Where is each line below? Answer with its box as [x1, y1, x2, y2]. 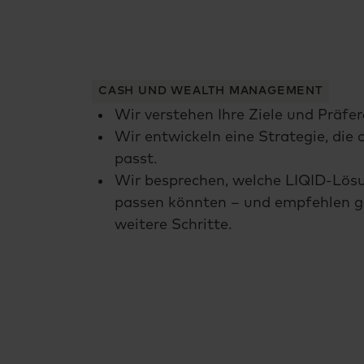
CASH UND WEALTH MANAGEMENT [98, 84, 323, 97]
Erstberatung [92, 81, 219, 102]
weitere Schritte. [115, 217, 232, 232]
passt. [115, 151, 158, 167]
